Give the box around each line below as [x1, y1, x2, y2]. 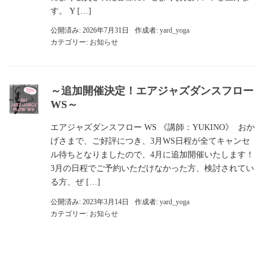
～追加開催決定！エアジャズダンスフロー [50, 85, 254, 97]
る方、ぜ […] [50, 178, 100, 186]
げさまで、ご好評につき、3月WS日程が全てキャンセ [50, 137, 250, 145]
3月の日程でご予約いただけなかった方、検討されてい [50, 164, 254, 173]
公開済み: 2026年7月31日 [50, 26, 129, 34]
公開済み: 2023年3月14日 [50, 197, 129, 206]
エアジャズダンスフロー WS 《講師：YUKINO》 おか [50, 123, 255, 132]
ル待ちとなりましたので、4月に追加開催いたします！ [50, 150, 254, 159]
